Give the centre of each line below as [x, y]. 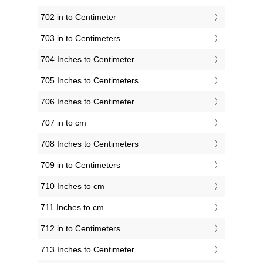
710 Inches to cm [73, 186]
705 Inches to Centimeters [90, 81]
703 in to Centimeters [80, 38]
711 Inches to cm [72, 208]
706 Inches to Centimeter [87, 102]
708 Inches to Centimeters [90, 144]
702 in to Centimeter [78, 17]
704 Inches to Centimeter [87, 60]
